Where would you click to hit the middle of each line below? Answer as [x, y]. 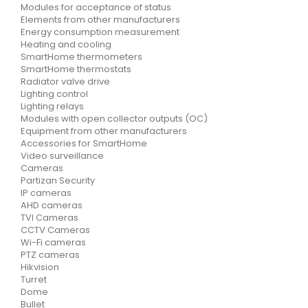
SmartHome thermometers [81, 57]
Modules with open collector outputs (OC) [114, 119]
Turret [34, 279]
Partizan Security [58, 180]
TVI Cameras [49, 218]
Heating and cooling [66, 44]
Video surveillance [62, 156]
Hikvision [40, 267]
